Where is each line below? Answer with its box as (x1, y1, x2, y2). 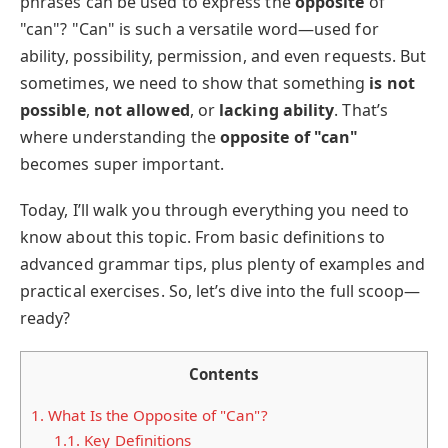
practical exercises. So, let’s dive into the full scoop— (20, 280, 421, 303)
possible (20, 99, 86, 121)
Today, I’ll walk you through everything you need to (20, 199, 410, 222)
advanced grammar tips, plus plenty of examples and (20, 253, 425, 276)
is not (369, 72, 415, 94)
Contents (188, 364, 260, 385)
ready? (20, 307, 71, 330)
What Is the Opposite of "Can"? (44, 404, 268, 425)
